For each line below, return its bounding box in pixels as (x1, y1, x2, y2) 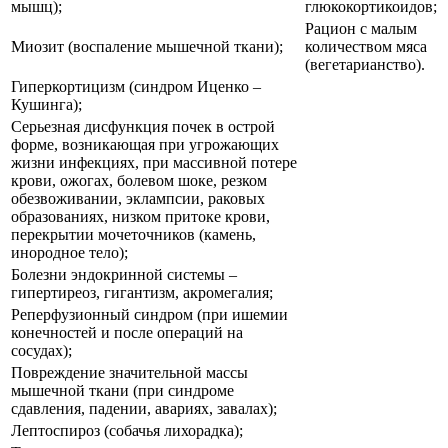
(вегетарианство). (305, 55, 425, 73)
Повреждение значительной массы (11, 363, 248, 381)
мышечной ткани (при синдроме (11, 381, 234, 399)
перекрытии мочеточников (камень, (11, 225, 256, 243)
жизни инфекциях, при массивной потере (11, 153, 297, 171)
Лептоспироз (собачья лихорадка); (11, 421, 243, 439)
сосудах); (11, 341, 72, 359)
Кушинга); (11, 95, 82, 113)
